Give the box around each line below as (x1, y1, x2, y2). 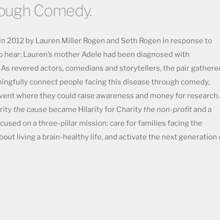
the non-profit (143, 105, 192, 114)
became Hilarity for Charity (47, 105, 143, 114)
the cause (13, 105, 47, 114)
